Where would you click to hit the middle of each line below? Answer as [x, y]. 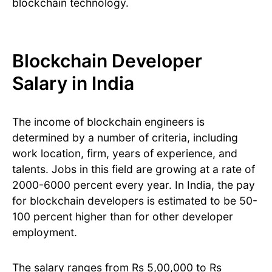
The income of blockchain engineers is [108, 122]
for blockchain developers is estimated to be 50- [135, 201]
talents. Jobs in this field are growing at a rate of [134, 169]
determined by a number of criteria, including [125, 138]
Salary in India [73, 83]
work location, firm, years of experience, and [125, 154]
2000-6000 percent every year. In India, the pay [134, 185]
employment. [45, 233]
